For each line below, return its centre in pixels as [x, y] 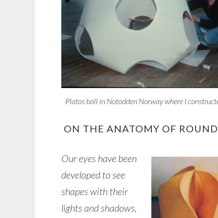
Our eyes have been [99, 158]
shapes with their [95, 191]
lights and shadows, [99, 208]
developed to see [93, 175]
